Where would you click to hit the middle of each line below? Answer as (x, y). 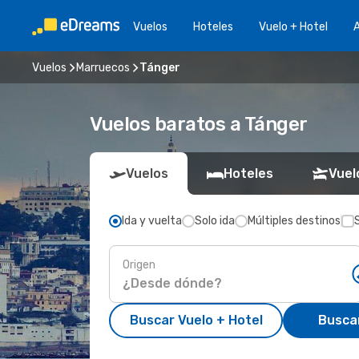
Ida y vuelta (152, 221)
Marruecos (103, 67)
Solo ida (215, 221)
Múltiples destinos (294, 221)
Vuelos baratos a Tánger (199, 124)
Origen (139, 264)
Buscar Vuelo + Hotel (196, 320)
